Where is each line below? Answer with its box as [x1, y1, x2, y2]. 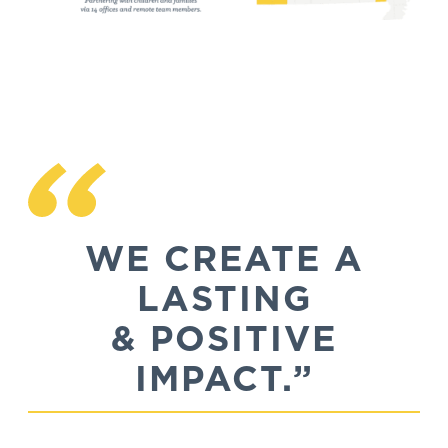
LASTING [136, 276, 312, 319]
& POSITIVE [111, 316, 337, 359]
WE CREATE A [84, 236, 364, 279]
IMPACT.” [134, 356, 314, 399]
